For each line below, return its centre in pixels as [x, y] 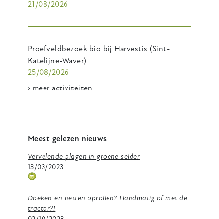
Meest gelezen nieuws [67, 139]
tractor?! [42, 208]
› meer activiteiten [60, 88]
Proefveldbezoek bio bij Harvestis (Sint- [99, 49]
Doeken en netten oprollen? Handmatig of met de [108, 198]
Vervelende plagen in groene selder [84, 157]
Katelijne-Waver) [57, 61]
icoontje [41, 188]
